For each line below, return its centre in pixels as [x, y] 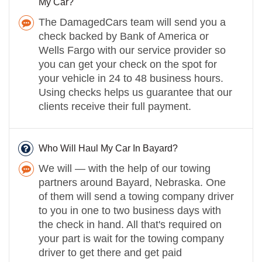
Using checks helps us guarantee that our [135, 92]
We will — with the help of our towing [125, 168]
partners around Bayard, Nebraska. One [132, 182]
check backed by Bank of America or [124, 36]
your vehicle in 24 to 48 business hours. [131, 78]
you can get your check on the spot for [128, 64]
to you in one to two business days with [130, 210]
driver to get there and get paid [110, 252]
